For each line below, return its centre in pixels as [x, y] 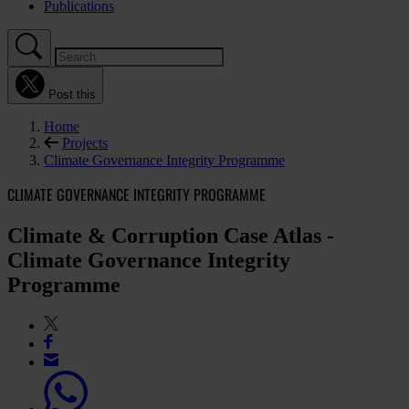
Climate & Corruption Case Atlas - [171, 236]
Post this [72, 94]
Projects [85, 143]
